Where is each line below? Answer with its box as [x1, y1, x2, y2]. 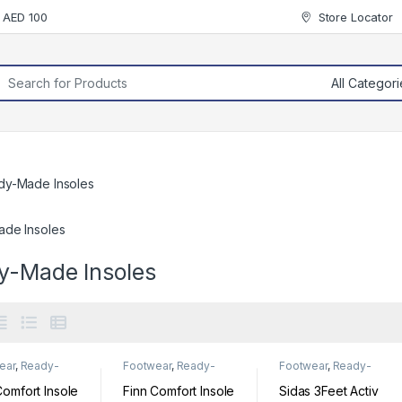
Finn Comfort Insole [122, 382, 235, 398]
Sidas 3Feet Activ [278, 382, 379, 398]
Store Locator [318, 9, 393, 24]
